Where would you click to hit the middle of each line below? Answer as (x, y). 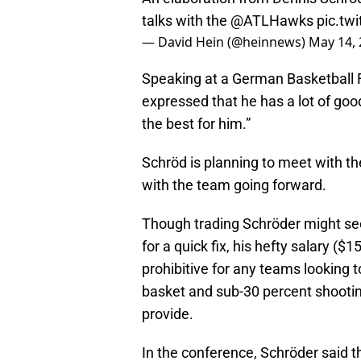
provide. (168, 314)
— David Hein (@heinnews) (225, 42)
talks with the (186, 21)
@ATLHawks (272, 21)
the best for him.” (196, 124)
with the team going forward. (234, 185)
